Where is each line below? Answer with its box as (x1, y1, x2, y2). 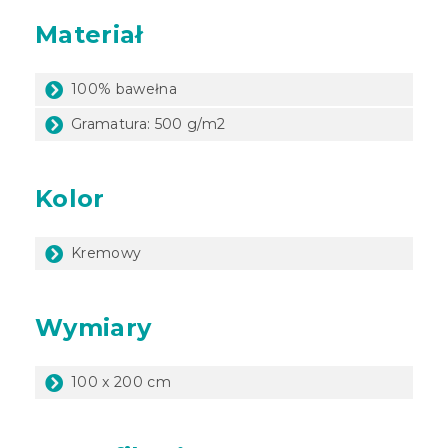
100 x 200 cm (71, 372, 171, 391)
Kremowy (71, 243, 142, 262)
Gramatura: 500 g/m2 (71, 114, 226, 133)
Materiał (35, 19, 143, 49)
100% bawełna (71, 79, 177, 98)
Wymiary (35, 312, 152, 342)
